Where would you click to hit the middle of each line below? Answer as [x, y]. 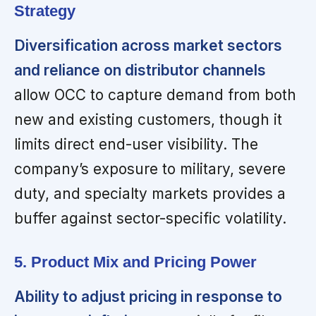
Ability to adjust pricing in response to [148, 297]
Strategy [45, 11]
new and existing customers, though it [148, 120]
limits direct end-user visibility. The [136, 145]
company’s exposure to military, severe [150, 169]
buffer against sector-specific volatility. [150, 219]
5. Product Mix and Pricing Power [135, 262]
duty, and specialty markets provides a [150, 194]
